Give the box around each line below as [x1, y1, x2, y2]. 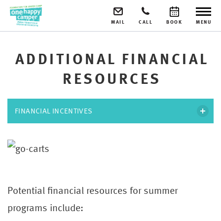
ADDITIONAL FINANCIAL [15, 47, 209, 69]
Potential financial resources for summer [7, 182, 178, 197]
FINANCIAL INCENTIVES [15, 105, 93, 116]
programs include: [7, 199, 83, 215]
